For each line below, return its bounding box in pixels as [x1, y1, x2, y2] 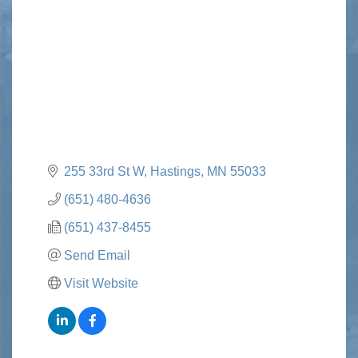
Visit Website [64, 276, 138, 290]
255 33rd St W [64, 164, 144, 178]
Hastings [150, 164, 201, 178]
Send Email [64, 248, 130, 262]
